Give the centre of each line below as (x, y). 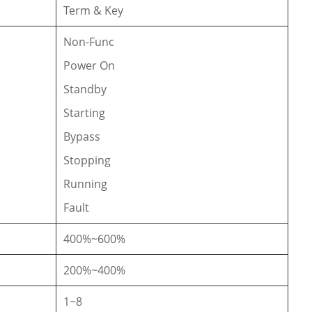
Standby (85, 89)
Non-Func (89, 41)
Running (86, 184)
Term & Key (94, 10)
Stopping (87, 160)
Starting (85, 112)
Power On (89, 65)
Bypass (82, 136)
